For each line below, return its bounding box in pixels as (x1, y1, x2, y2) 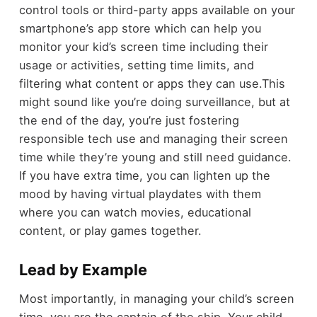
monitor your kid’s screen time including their (18, 40, 268, 54)
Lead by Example (18, 260, 147, 279)
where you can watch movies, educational (18, 205, 251, 220)
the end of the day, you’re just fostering (18, 113, 239, 128)
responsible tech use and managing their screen (18, 132, 288, 146)
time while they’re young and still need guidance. (18, 150, 292, 165)
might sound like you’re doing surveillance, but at (18, 95, 290, 110)
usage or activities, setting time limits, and (18, 58, 254, 73)
